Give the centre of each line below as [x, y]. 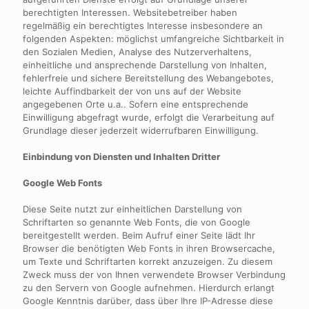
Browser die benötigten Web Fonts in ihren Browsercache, [149, 248]
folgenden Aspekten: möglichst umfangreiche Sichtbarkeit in [153, 39]
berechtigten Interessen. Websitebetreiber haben [130, 12]
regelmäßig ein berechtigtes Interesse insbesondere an [143, 26]
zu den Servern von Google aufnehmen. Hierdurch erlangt [149, 288]
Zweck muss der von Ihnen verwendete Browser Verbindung [154, 275]
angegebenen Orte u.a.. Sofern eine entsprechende [136, 104]
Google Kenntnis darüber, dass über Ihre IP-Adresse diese [148, 301]
